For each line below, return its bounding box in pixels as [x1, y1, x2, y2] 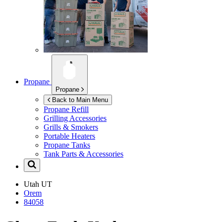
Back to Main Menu [52, 96, 108, 104]
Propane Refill [44, 105, 89, 114]
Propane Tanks [44, 141, 90, 150]
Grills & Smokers [44, 123, 98, 132]
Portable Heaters [44, 132, 95, 141]
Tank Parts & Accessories [44, 150, 123, 159]
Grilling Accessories [44, 114, 107, 123]
